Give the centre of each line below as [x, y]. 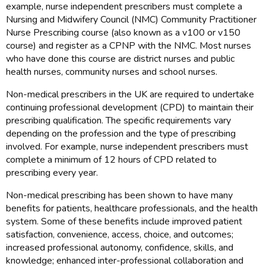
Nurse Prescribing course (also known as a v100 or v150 [123, 33]
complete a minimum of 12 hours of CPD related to [111, 160]
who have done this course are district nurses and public [120, 59]
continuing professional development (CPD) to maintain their [130, 108]
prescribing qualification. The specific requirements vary [118, 121]
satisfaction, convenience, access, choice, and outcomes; [120, 235]
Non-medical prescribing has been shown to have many [119, 196]
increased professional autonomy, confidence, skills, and [120, 248]
